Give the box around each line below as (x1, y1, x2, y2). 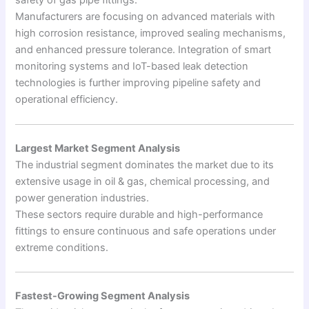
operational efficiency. (15, 93, 119, 106)
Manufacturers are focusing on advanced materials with (15, 10, 276, 23)
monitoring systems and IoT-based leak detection (15, 60, 249, 73)
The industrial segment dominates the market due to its (15, 158, 275, 171)
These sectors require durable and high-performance (15, 208, 263, 221)
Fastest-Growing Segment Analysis (15, 289, 190, 302)
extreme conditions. (15, 241, 109, 254)
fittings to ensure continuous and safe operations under (15, 224, 277, 237)
